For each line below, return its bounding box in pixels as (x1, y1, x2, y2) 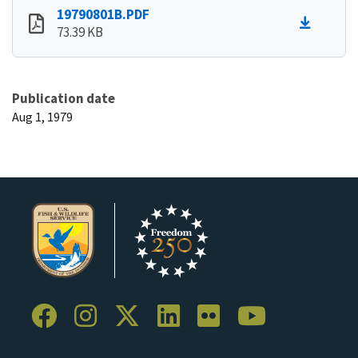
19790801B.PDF (57, 5, 149, 23)
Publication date (12, 89, 115, 107)
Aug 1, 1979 (12, 108, 73, 125)
